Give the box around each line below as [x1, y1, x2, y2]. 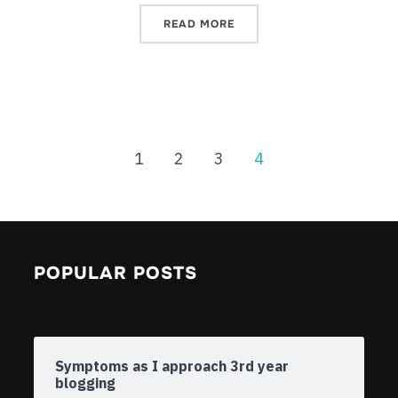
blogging [55, 374, 115, 393]
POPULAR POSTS [34, 262, 197, 285]
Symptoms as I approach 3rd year [55, 357, 289, 376]
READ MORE [163, 17, 235, 32]
